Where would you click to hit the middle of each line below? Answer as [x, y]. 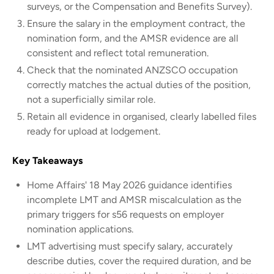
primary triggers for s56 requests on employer [125, 214]
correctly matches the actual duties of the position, [139, 84]
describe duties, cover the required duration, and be [139, 261]
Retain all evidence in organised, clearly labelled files [142, 116]
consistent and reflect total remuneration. [118, 53]
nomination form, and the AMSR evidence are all [133, 38]
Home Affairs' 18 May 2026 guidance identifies [129, 185]
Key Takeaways [47, 160]
